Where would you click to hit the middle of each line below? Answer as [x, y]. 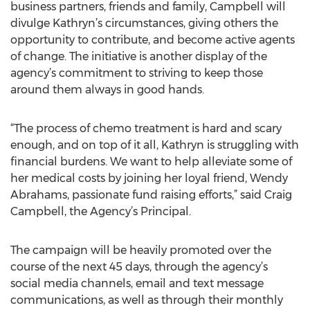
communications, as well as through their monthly [147, 300]
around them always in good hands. [107, 90]
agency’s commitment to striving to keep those [137, 73]
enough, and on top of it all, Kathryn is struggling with [155, 145]
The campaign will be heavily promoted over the [141, 250]
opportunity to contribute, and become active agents [153, 40]
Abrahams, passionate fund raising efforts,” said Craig [151, 195]
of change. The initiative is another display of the [139, 56]
